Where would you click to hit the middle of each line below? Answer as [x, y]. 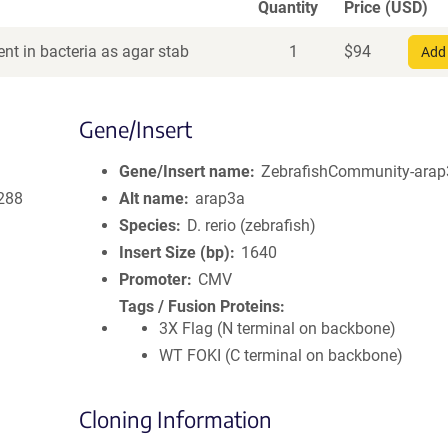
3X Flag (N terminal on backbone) [277, 328]
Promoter [153, 279]
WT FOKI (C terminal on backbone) [281, 355]
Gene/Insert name [184, 171]
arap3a [220, 198]
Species [147, 225]
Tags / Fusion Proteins [199, 306]
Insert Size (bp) [174, 252]
